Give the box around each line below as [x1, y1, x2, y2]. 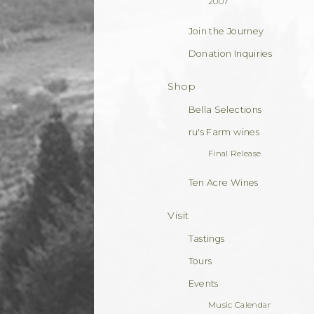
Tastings [188, 233, 225, 245]
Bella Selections [188, 104, 262, 115]
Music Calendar [207, 300, 271, 310]
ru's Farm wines [188, 126, 259, 137]
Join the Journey [188, 25, 264, 36]
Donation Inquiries [188, 48, 272, 59]
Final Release [207, 148, 261, 158]
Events [188, 278, 219, 289]
